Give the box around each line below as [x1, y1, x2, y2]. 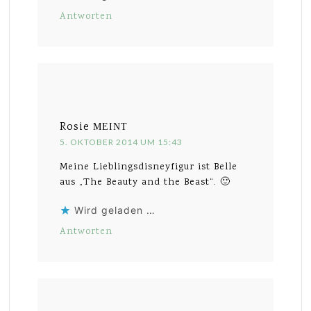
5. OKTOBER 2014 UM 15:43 [60, 136, 183, 147]
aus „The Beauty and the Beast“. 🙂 [60, 175, 231, 190]
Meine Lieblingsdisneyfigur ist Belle [60, 160, 238, 174]
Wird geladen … [74, 203, 156, 216]
